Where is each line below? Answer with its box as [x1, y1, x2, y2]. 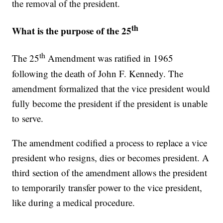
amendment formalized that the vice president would [12, 82, 211, 95]
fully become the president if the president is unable [12, 97, 208, 110]
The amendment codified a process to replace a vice [12, 136, 208, 149]
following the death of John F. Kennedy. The [12, 67, 184, 80]
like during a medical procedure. [12, 196, 135, 209]
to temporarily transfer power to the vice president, [12, 181, 203, 194]
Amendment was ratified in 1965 [45, 52, 174, 65]
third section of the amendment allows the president [12, 166, 208, 179]
